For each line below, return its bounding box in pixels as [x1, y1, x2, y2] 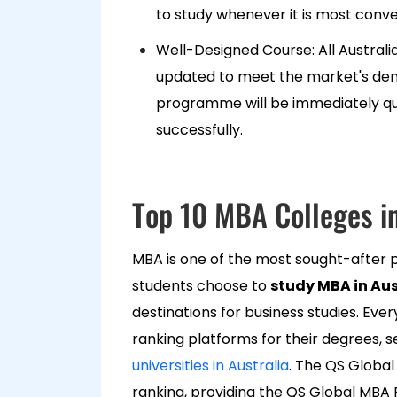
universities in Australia [132, 355, 289, 376]
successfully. [156, 120, 243, 140]
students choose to [132, 276, 270, 296]
